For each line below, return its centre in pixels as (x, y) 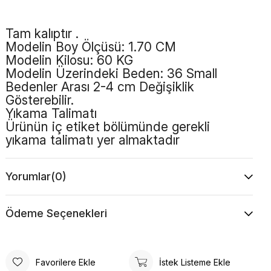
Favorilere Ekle (65, 262)
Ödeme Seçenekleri (56, 214)
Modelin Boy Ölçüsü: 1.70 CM (90, 47)
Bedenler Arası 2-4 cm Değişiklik (100, 87)
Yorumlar (28, 177)
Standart (100, 204)
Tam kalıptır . (44, 34)
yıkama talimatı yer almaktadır (92, 140)
